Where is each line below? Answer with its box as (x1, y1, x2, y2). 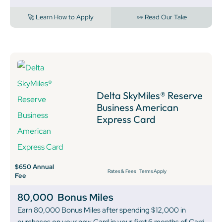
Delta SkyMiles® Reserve (97, 89, 203, 102)
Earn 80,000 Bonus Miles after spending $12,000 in (17, 205, 186, 215)
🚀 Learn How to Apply (27, 12, 94, 21)
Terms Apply (139, 167, 166, 174)
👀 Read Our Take (136, 12, 187, 21)
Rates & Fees (107, 167, 136, 174)
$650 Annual (15, 162, 54, 171)
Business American (97, 101, 179, 113)
